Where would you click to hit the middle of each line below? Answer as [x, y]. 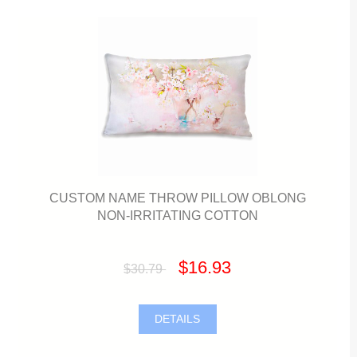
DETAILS [178, 320]
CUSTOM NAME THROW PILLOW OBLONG [177, 197]
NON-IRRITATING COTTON [177, 215]
